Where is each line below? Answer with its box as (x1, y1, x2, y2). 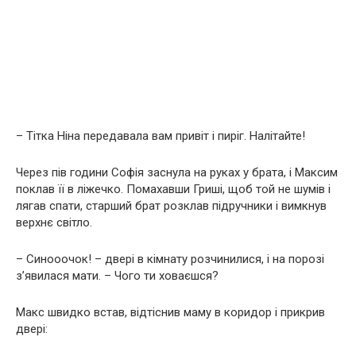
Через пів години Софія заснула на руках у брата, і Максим (16, 164, 338, 180)
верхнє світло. (16, 215, 92, 230)
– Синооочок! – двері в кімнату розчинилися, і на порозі (16, 251, 324, 266)
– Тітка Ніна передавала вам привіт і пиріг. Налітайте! (16, 128, 305, 143)
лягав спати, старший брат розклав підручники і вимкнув (16, 198, 327, 213)
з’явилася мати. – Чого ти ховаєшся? (16, 268, 219, 283)
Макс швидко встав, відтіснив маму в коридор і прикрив (16, 304, 325, 319)
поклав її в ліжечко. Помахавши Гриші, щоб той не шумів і (16, 181, 331, 196)
